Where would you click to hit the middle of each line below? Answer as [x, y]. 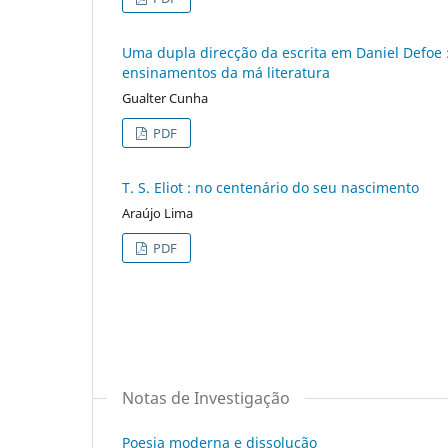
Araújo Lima [157, 212]
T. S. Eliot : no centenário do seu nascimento [270, 187]
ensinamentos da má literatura [226, 72]
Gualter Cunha [165, 97]
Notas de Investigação [206, 397]
